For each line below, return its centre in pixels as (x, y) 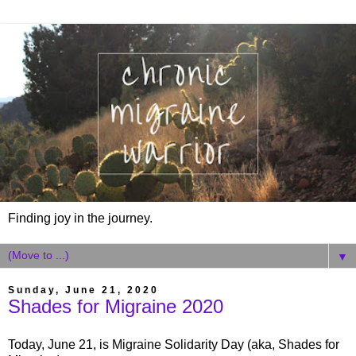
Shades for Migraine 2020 (116, 306)
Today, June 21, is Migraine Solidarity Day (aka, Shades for (174, 344)
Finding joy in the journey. (80, 218)
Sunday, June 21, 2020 (83, 290)
